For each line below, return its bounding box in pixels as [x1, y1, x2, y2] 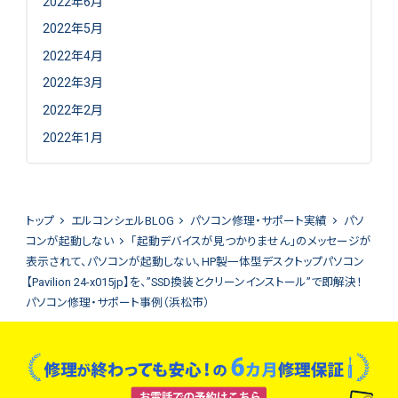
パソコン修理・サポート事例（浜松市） [25, 296, 210, 310]
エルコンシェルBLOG [70, 214, 174, 228]
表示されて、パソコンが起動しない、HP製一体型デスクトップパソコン [25, 255, 364, 269]
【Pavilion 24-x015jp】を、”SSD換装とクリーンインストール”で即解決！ [25, 275, 362, 290]
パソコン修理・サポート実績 [190, 214, 328, 228]
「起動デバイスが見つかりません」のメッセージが [130, 235, 371, 249]
